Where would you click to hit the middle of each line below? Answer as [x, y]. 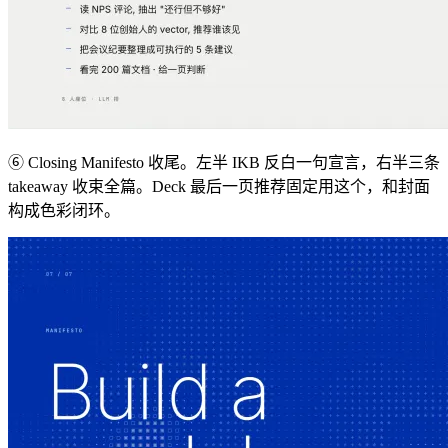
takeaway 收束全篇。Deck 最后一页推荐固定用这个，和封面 [219, 187]
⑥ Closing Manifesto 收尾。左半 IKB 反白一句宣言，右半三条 [224, 163]
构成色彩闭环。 [64, 211]
